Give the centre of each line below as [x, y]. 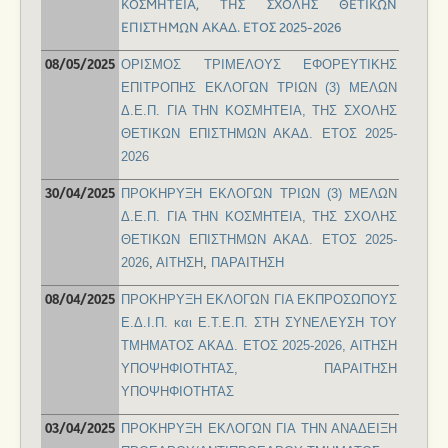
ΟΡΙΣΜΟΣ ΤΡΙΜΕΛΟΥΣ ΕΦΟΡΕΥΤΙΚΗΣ [259, 65]
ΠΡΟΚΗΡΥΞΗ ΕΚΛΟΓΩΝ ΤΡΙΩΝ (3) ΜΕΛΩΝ [259, 194]
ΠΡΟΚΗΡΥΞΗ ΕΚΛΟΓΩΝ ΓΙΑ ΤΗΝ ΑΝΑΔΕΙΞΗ [259, 429]
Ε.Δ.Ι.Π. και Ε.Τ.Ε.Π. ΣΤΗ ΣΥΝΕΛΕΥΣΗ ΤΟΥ [259, 323]
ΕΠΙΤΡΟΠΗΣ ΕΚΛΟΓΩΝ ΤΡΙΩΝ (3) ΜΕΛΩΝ [259, 88]
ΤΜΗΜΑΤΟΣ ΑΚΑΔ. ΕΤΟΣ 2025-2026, [235, 346]
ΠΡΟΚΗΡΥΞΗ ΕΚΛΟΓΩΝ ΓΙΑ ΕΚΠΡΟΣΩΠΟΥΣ [259, 300]
